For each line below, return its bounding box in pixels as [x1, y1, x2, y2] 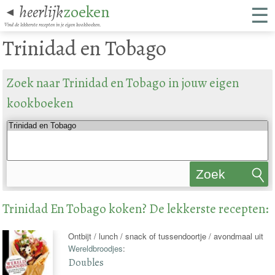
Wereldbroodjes [68, 242, 123, 254]
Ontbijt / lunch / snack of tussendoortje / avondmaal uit [68, 230, 264, 242]
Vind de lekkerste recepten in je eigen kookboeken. [4, 20, 101, 28]
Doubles [68, 255, 104, 269]
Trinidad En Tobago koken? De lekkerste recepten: [2, 199, 269, 217]
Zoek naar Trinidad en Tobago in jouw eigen [6, 74, 239, 92]
